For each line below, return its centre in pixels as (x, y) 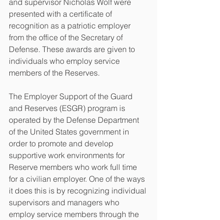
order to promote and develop (62, 143)
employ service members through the (75, 214)
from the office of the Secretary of (67, 37)
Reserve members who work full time (74, 167)
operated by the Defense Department (75, 120)
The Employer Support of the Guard (72, 96)
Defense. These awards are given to (73, 49)
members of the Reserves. (55, 72)
